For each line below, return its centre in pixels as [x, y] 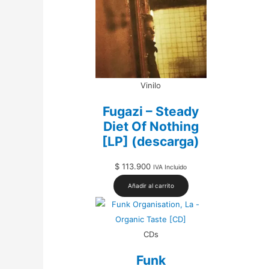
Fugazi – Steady [151, 111]
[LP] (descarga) [151, 141]
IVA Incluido [170, 168]
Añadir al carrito [151, 186]
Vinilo [151, 86]
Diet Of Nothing [151, 126]
